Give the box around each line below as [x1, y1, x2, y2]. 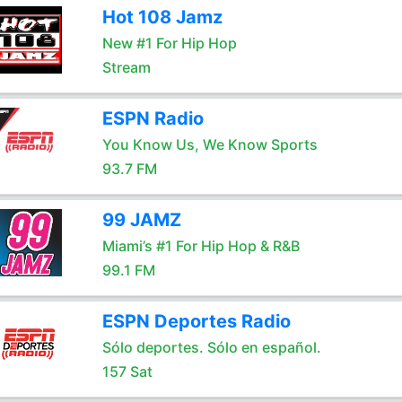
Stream [101, 58, 151, 76]
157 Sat [101, 363, 153, 380]
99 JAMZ [101, 209, 181, 231]
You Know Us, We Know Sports [101, 135, 318, 153]
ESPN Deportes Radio [101, 310, 291, 332]
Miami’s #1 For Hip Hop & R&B [101, 237, 300, 255]
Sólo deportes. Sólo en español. [101, 338, 321, 356]
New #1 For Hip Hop [101, 34, 237, 52]
